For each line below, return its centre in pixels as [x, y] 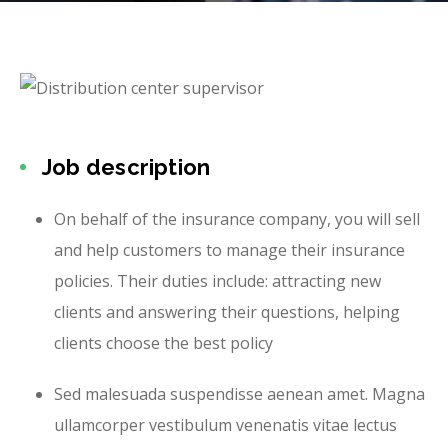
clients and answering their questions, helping [227, 312]
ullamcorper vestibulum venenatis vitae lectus [225, 425]
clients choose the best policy [163, 343]
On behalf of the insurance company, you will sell [237, 219]
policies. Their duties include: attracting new [217, 281]
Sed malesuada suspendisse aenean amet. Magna [239, 394]
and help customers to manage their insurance [229, 250]
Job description [126, 167]
